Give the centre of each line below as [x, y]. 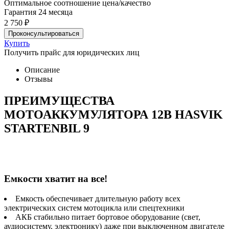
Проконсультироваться [44, 33]
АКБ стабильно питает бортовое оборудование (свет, [108, 217]
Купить [17, 43]
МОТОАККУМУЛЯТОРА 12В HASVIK [113, 114]
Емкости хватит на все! [56, 179]
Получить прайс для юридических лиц [72, 52]
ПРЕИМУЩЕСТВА [59, 100]
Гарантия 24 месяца [38, 12]
